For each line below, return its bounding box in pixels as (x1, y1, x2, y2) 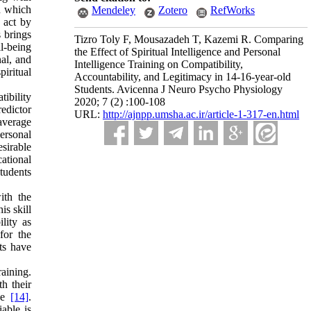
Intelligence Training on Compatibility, (74, 58, 243, 70)
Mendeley (92, 4, 135, 16)
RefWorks (210, 4, 255, 16)
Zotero (158, 4, 187, 16)
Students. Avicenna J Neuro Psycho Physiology (74, 83, 283, 95)
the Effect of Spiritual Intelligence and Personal (74, 46, 280, 58)
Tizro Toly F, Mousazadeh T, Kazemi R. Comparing (74, 33, 303, 45)
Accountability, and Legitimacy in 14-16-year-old (74, 71, 291, 83)
